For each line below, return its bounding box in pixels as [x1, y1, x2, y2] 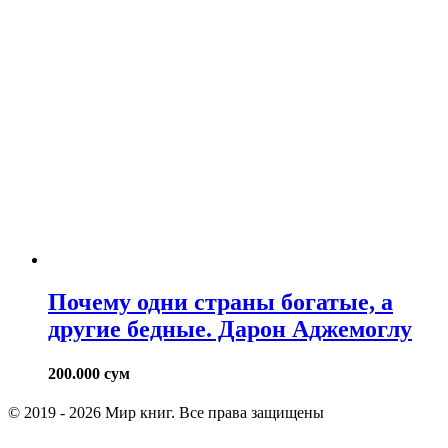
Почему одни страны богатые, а [48, 289, 393, 316]
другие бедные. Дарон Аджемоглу [48, 316, 412, 343]
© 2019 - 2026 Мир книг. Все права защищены [8, 403, 324, 421]
